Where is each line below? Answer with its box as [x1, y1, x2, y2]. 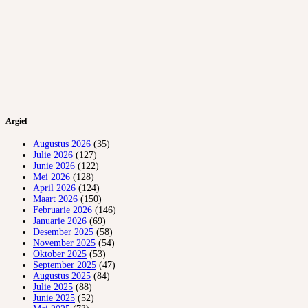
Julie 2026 [33, 150, 73, 161]
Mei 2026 [33, 172, 70, 183]
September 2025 [33, 260, 96, 271]
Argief [5, 117, 27, 126]
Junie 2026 [33, 161, 75, 172]
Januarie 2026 [33, 216, 87, 227]
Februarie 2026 [33, 205, 92, 216]
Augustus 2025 [33, 271, 91, 282]
